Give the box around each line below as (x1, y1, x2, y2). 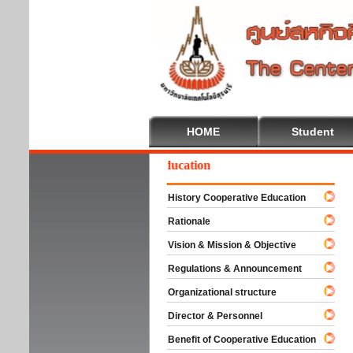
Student (292, 125, 334, 138)
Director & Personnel (154, 310, 262, 321)
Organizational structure (154, 287, 277, 298)
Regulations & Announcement (154, 263, 302, 274)
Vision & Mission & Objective (154, 240, 296, 251)
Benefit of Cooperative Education (154, 334, 316, 345)
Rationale (154, 216, 210, 227)
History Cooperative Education (154, 192, 306, 203)
